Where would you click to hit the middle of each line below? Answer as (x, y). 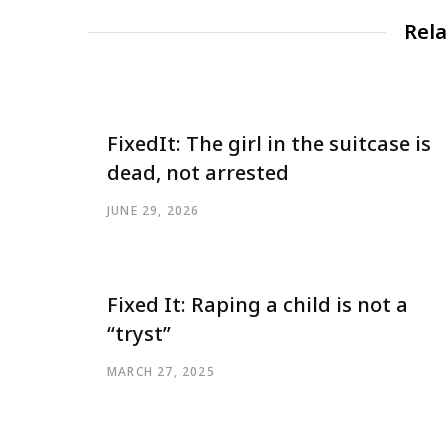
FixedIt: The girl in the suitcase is (269, 143)
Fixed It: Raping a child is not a (257, 304)
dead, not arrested (198, 172)
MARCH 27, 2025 (161, 371)
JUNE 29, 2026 (153, 210)
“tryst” (139, 333)
